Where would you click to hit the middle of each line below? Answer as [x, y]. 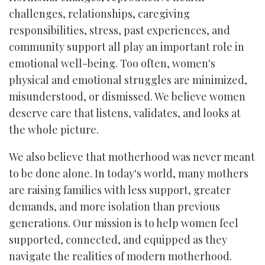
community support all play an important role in [127, 47]
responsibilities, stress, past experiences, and [119, 30]
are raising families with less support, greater [120, 190]
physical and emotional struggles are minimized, [128, 80]
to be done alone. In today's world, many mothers [129, 173]
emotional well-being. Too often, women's [112, 63]
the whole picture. [54, 130]
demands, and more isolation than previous [114, 206]
